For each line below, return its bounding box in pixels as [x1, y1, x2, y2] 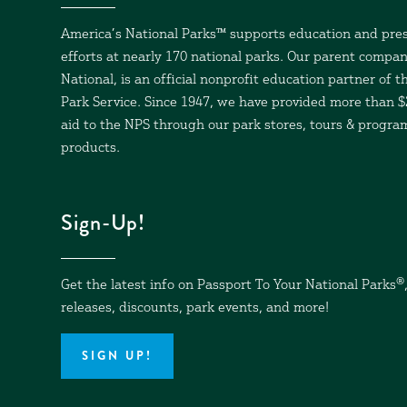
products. [61, 142, 121, 156]
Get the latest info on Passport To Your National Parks [61, 278, 397, 293]
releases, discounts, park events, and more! [61, 301, 330, 315]
